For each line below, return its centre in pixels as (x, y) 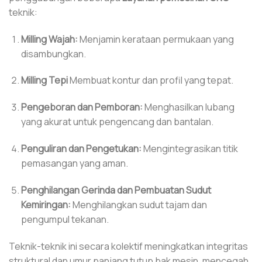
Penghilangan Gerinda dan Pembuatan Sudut (116, 190)
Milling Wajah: (49, 39)
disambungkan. (53, 54)
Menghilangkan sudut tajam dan (139, 204)
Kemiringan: (46, 204)
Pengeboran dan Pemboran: (82, 107)
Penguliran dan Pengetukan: (81, 149)
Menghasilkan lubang (188, 107)
